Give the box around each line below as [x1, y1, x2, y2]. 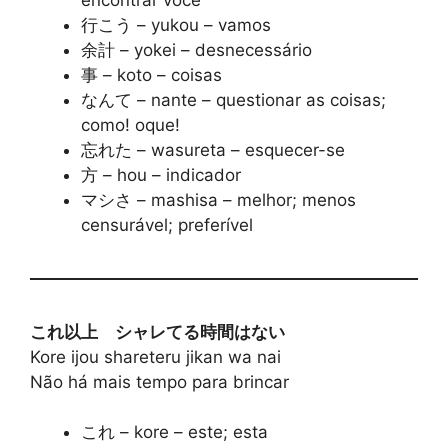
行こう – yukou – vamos [81, 14, 271, 35]
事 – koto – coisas [81, 64, 222, 85]
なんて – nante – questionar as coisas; [81, 89, 386, 110]
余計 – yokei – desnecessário [81, 39, 312, 60]
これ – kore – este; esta [81, 422, 268, 443]
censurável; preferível [81, 214, 253, 235]
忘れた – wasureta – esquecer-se [81, 139, 345, 160]
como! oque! [81, 114, 180, 135]
